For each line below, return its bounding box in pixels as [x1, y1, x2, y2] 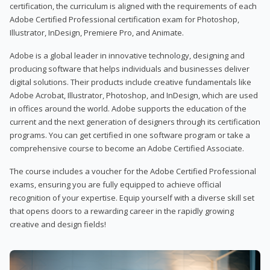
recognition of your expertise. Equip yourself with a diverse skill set [10, 192, 254, 203]
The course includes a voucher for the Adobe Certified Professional [10, 165, 256, 177]
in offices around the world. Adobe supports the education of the [10, 102, 246, 114]
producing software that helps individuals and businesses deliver [10, 63, 250, 74]
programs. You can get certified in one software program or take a [10, 129, 250, 140]
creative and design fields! [10, 218, 106, 230]
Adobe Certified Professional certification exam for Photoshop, [10, 13, 239, 25]
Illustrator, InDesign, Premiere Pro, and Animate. [10, 27, 184, 38]
